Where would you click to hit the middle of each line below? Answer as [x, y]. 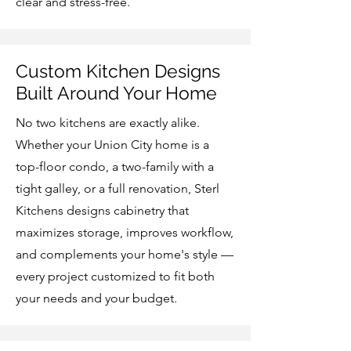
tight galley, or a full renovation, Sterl [118, 188]
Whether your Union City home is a [112, 145]
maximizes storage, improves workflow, [125, 232]
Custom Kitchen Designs [118, 71]
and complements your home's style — [125, 254]
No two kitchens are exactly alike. [108, 123]
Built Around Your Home [116, 93]
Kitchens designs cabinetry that [102, 210]
